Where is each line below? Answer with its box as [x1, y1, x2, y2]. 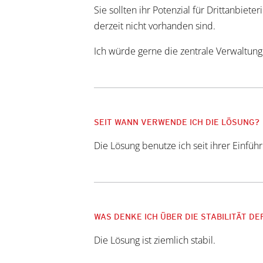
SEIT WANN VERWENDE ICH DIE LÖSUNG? [94, 117, 259, 127]
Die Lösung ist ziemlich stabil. [94, 233, 215, 247]
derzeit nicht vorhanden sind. [94, 19, 215, 32]
